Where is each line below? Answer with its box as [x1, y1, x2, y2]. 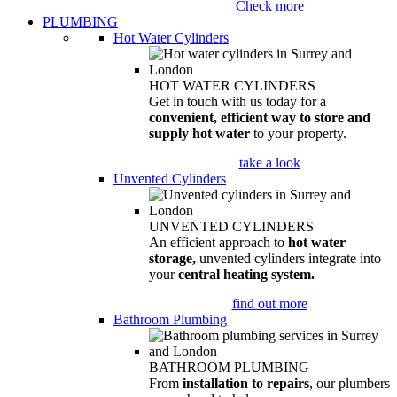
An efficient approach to [149, 235, 288, 250]
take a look [238, 155, 300, 170]
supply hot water [149, 126, 253, 141]
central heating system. [178, 267, 315, 282]
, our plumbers [309, 376, 390, 391]
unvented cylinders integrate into [199, 251, 381, 266]
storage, [149, 251, 199, 266]
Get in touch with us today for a [149, 94, 326, 109]
